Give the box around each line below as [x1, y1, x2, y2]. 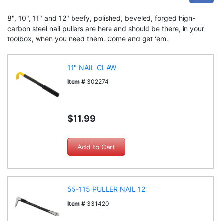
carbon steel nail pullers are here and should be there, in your [7, 24, 204, 33]
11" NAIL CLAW [67, 63, 116, 72]
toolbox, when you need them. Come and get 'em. [7, 35, 168, 43]
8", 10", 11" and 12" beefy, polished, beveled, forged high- [7, 14, 195, 22]
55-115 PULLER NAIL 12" [67, 185, 148, 193]
